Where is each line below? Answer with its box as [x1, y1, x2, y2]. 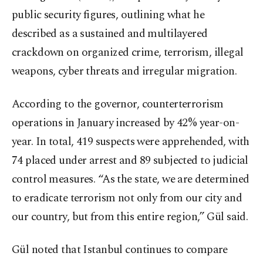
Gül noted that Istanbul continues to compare [12, 241, 228, 259]
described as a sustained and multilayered [12, 25, 208, 43]
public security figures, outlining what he [12, 6, 205, 24]
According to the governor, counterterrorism [12, 96, 224, 113]
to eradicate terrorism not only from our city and [12, 190, 242, 207]
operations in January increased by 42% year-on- [12, 114, 240, 132]
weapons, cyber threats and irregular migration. [12, 63, 237, 80]
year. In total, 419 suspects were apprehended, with [12, 133, 249, 151]
